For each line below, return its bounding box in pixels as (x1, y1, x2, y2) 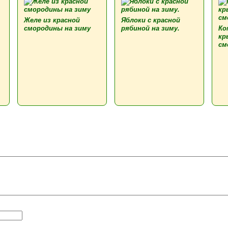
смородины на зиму (24, 24, 91, 32)
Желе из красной (24, 16, 80, 24)
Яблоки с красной (121, 16, 180, 24)
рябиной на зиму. (121, 24, 180, 32)
